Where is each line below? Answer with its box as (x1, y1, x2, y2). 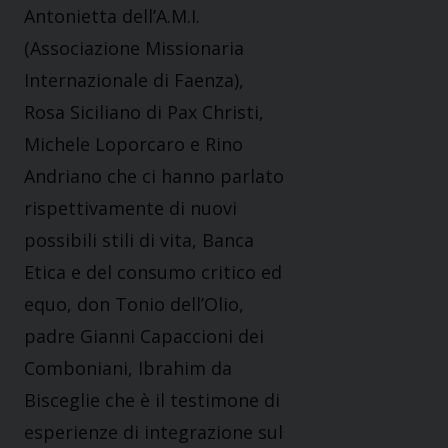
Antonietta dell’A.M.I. (24, 4, 200, 29)
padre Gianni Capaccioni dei (24, 324, 264, 349)
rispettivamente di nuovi (24, 196, 237, 221)
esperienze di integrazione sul (24, 420, 283, 445)
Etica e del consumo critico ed (24, 260, 282, 285)
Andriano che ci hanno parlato (24, 164, 284, 189)
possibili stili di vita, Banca (24, 228, 254, 253)
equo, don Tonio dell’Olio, (24, 292, 244, 317)
